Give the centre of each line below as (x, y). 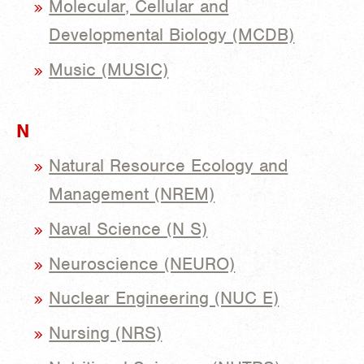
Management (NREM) (132, 194)
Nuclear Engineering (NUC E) (164, 298)
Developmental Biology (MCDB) (172, 35)
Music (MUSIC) (109, 70)
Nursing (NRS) (106, 333)
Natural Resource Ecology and (169, 165)
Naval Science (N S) (128, 228)
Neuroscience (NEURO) (142, 263)
